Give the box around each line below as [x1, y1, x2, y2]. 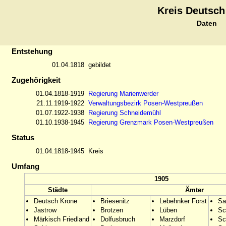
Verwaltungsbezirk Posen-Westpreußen [88, 99, 203, 107]
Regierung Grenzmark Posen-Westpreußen [88, 119, 213, 126]
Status [12, 133, 34, 142]
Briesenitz [100, 197, 130, 205]
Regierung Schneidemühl [88, 109, 161, 117]
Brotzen [100, 206, 123, 214]
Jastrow [34, 206, 56, 214]
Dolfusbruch [100, 215, 135, 223]
